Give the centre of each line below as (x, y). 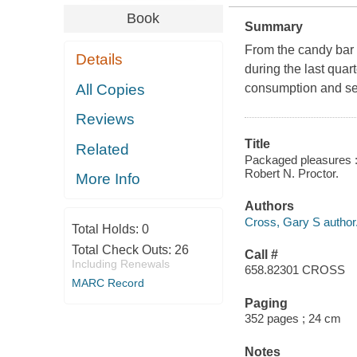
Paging (266, 303)
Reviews (106, 120)
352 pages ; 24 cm (292, 319)
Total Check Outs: (123, 249)
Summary (273, 27)
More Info (108, 179)
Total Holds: (106, 229)
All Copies (111, 89)
